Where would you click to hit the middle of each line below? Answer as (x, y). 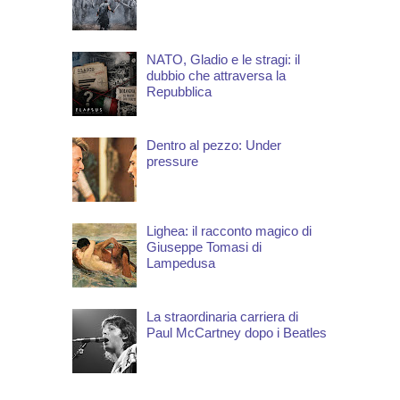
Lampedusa (181, 262)
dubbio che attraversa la (216, 75)
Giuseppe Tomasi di (204, 246)
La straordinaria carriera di (222, 316)
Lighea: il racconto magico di (229, 230)
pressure (172, 161)
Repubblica (179, 91)
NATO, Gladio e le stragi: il (223, 59)
